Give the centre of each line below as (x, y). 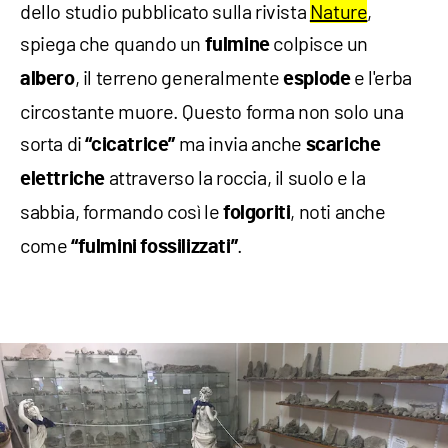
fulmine (237, 45)
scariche (343, 145)
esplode (317, 79)
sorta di (53, 143)
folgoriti (257, 213)
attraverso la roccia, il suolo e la (235, 177)
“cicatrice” (130, 145)
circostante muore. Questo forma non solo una (212, 111)
